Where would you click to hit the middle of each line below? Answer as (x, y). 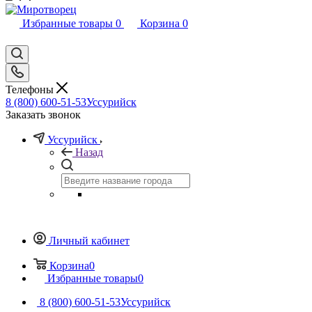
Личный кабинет (89, 240)
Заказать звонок (43, 114)
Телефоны (31, 89)
